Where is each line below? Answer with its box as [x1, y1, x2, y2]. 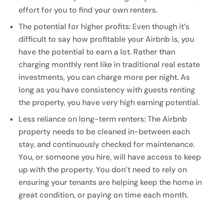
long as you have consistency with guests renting [18, 84, 196, 95]
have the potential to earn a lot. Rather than [18, 46, 176, 57]
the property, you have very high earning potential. [18, 97, 200, 108]
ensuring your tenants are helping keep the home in [18, 177, 202, 187]
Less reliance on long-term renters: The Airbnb [18, 113, 187, 124]
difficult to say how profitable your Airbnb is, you [18, 34, 195, 44]
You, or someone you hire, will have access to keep [18, 151, 201, 162]
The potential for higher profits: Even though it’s [18, 21, 190, 32]
